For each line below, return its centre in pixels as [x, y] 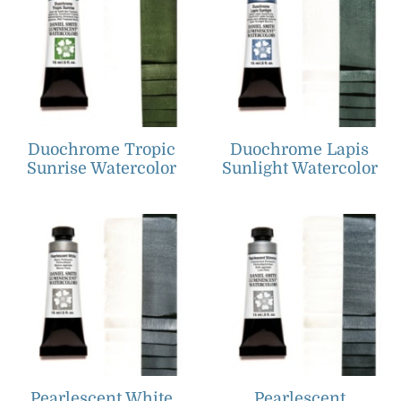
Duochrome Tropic [101, 149]
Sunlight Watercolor [299, 168]
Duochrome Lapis [300, 149]
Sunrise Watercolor [101, 168]
